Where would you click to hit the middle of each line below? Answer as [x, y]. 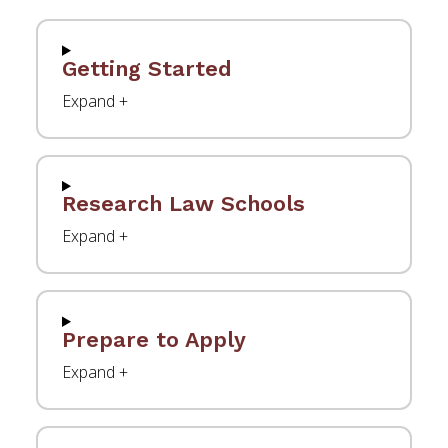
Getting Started [147, 68]
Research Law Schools [183, 204]
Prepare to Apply [154, 339]
